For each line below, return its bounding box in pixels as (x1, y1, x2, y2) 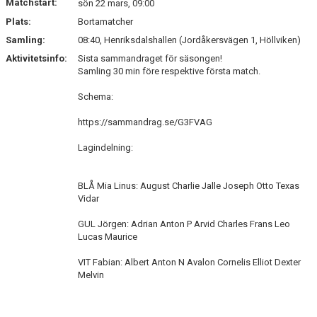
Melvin (78, 270, 104, 280)
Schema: (78, 91, 113, 102)
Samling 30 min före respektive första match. (78, 66, 260, 76)
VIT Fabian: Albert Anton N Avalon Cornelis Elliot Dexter (78, 257, 301, 267)
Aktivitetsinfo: (6, 53, 69, 64)
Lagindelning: (78, 142, 133, 153)
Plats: (6, 16, 31, 27)
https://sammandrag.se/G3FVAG (78, 117, 212, 127)
